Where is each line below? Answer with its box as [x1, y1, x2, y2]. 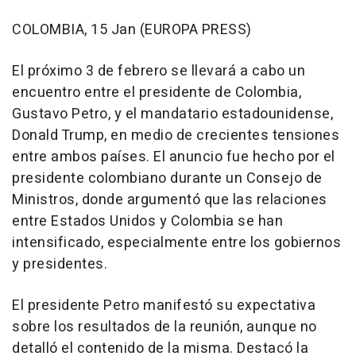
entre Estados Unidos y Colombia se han [12, 211, 283, 233]
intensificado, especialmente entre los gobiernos [12, 232, 341, 254]
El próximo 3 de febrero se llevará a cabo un [12, 60, 305, 83]
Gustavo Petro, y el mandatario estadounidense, [12, 103, 333, 126]
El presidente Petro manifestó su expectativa [12, 295, 315, 317]
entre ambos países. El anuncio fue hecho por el [12, 146, 335, 168]
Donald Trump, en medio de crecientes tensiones [12, 125, 339, 147]
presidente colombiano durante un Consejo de [12, 168, 323, 190]
